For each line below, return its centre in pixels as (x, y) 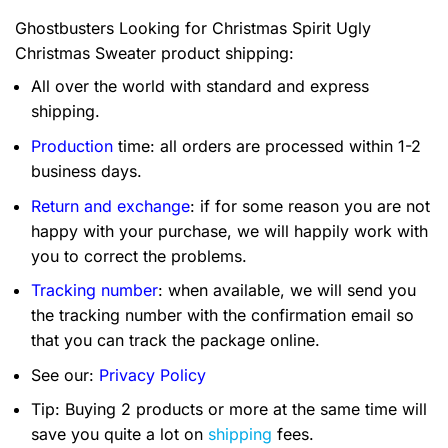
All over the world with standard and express (200, 86)
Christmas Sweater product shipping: (154, 53)
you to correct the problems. (139, 255)
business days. (86, 171)
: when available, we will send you (287, 290)
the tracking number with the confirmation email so (222, 315)
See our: (65, 374)
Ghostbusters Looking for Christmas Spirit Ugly (193, 28)
